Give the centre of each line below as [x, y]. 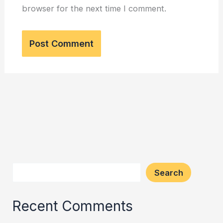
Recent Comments [73, 206]
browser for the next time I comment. [94, 9]
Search [168, 172]
